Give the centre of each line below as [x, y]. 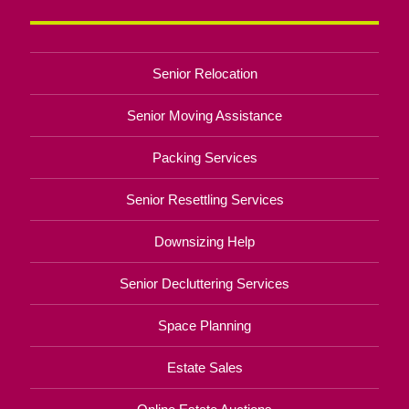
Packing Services [204, 157]
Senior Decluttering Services [204, 283]
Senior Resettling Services [204, 199]
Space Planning [204, 325]
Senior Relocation [204, 73]
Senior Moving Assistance [204, 115]
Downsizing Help [204, 241]
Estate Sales [204, 367]
